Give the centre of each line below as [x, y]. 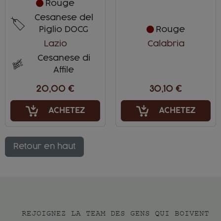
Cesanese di [64, 58]
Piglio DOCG [64, 29]
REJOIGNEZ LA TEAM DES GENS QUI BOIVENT [115, 213]
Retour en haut [44, 146]
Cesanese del [64, 18]
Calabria [166, 44]
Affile [64, 70]
